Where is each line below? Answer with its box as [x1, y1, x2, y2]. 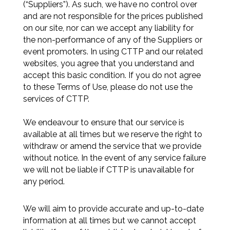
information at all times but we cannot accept [23, 216, 196, 225]
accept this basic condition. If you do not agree [23, 70, 201, 80]
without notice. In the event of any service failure [23, 153, 206, 163]
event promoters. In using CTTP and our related [23, 47, 203, 56]
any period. [23, 177, 67, 186]
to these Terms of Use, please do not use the [23, 82, 193, 92]
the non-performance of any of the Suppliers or [23, 35, 202, 45]
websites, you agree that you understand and [23, 59, 194, 68]
